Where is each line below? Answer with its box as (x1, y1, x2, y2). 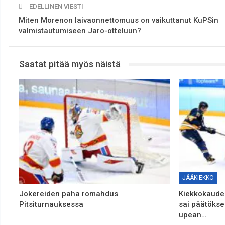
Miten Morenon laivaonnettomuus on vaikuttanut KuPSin (19, 16, 218, 25)
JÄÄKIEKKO (182, 174, 214, 182)
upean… (178, 210, 206, 220)
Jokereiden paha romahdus (19, 189, 118, 199)
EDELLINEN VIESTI (28, 3, 83, 11)
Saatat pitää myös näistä (19, 59, 121, 70)
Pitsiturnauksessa (19, 200, 83, 209)
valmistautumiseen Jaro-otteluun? (19, 26, 141, 36)
